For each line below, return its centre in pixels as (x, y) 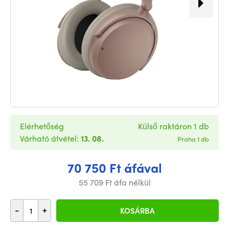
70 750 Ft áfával (114, 168)
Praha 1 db (193, 139)
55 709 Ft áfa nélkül (114, 182)
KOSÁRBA (138, 211)
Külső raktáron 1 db (174, 126)
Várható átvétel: (50, 138)
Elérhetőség (42, 126)
